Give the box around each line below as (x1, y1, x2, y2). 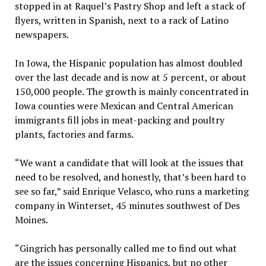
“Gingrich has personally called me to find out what (14, 242, 237, 255)
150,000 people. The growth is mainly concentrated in (14, 85, 249, 99)
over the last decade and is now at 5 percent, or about (14, 71, 246, 84)
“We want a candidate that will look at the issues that (14, 156, 244, 170)
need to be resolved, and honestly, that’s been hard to (14, 170, 246, 184)
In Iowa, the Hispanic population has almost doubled (14, 56, 242, 70)
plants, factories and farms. (14, 128, 134, 141)
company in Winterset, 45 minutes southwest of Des (14, 199, 240, 213)
